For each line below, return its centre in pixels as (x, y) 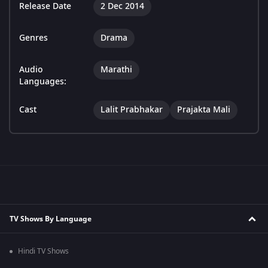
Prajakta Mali (204, 110)
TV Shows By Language (51, 219)
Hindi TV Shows (43, 252)
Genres (33, 38)
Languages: (43, 82)
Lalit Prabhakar (132, 110)
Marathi (116, 70)
